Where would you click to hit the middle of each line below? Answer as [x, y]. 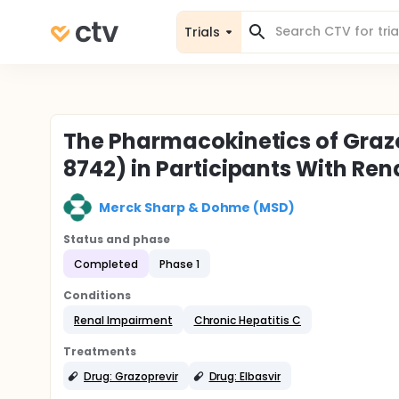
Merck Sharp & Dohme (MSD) [197, 207]
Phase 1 [179, 264]
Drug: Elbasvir [245, 376]
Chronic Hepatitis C [247, 320]
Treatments [100, 351]
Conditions [97, 295]
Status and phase [117, 239]
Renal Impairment [123, 320]
